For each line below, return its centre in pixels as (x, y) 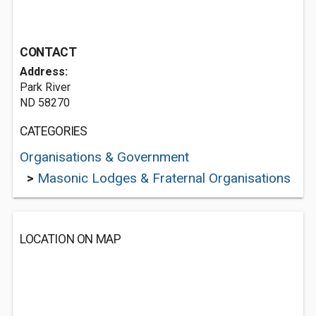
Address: (44, 72)
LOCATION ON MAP (71, 239)
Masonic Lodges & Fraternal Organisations (164, 178)
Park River (45, 87)
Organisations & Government (104, 157)
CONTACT (48, 52)
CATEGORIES (54, 131)
